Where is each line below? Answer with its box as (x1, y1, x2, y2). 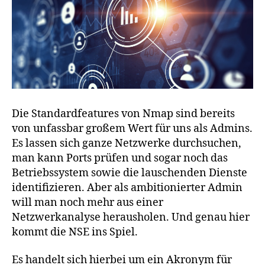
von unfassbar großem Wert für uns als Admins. (12, 121, 253, 135)
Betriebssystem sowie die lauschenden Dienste (12, 166, 247, 180)
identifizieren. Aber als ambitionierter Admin (12, 180, 243, 195)
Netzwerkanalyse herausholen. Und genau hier (12, 210, 250, 224)
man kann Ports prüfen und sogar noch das (12, 151, 228, 165)
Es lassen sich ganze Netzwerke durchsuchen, (12, 136, 241, 150)
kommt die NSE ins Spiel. (12, 225, 138, 239)
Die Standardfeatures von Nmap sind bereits (12, 106, 235, 121)
